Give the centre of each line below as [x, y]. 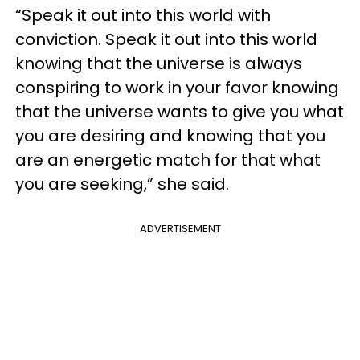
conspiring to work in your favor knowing [177, 88]
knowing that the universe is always [159, 63]
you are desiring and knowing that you [170, 136]
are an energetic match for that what [168, 160]
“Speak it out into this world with [143, 15]
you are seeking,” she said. [122, 184]
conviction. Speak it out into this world [166, 39]
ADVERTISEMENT [180, 229]
